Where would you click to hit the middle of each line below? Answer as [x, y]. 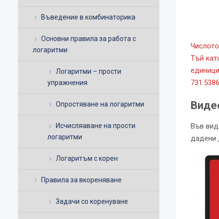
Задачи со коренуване [92, 202]
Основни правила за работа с [88, 39]
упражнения [67, 83]
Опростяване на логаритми [100, 104]
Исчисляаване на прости [96, 126]
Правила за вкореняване [81, 180]
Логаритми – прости [88, 72]
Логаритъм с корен [87, 159]
